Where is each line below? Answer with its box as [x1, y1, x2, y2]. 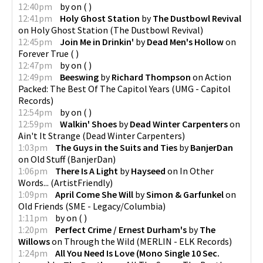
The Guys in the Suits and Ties [55, 141, 177, 153]
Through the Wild [64, 235, 134, 247]
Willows [18, 235, 50, 247]
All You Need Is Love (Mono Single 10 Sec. [55, 247, 220, 259]
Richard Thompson [112, 71, 191, 83]
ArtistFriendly [54, 177, 110, 188]
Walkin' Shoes [60, 118, 117, 130]
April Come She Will [55, 188, 133, 200]
